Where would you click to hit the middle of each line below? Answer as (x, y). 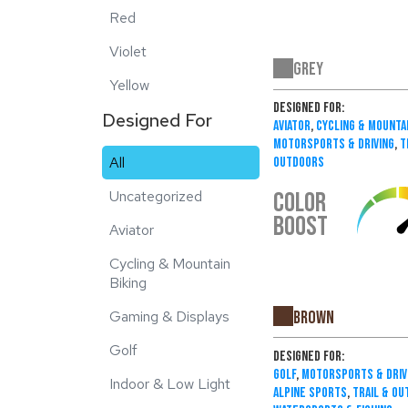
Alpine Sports (310, 393)
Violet (128, 51)
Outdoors (298, 163)
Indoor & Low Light (170, 384)
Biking (128, 283)
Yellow (129, 85)
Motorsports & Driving (333, 145)
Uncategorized (156, 196)
